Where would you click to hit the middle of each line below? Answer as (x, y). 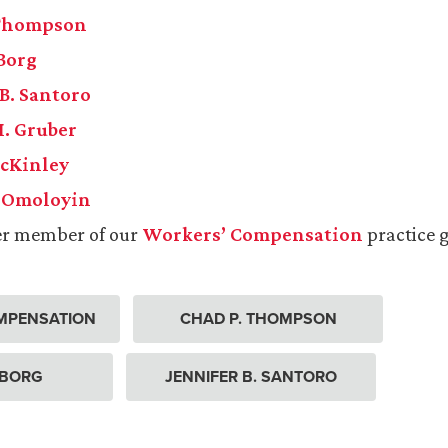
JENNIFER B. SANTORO (251, 377)
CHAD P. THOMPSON (258, 319)
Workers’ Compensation (252, 234)
